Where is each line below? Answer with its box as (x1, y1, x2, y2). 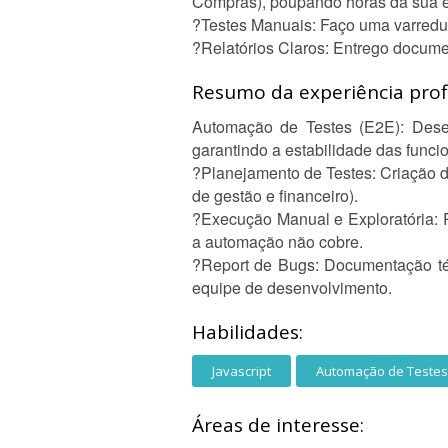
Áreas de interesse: (192, 412, 364, 438)
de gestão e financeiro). (192, 184, 358, 207)
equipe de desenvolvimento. (192, 276, 392, 299)
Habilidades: (192, 319, 303, 345)
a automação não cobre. (192, 230, 363, 253)
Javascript (212, 362, 271, 380)
